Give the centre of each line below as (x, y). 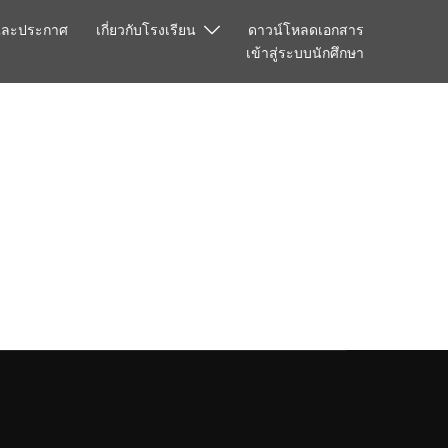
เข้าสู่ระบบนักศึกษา (305, 53)
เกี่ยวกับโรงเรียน (146, 30)
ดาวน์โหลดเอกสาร (306, 30)
